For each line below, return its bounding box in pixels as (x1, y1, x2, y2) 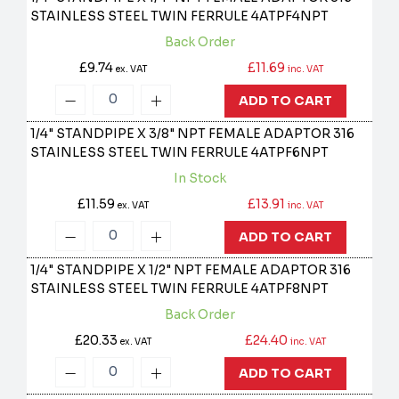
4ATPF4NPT (251, 8, 330, 25)
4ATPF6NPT (251, 144, 330, 161)
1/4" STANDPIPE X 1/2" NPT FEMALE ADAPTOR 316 (30, 262, 352, 279)
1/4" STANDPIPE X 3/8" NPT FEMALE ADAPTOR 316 (30, 126, 355, 142)
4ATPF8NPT (251, 281, 330, 297)
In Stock (173, 170, 226, 187)
